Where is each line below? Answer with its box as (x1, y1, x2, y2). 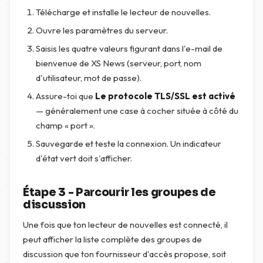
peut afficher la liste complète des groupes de (23, 234, 202, 245)
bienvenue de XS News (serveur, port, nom (36, 58, 201, 69)
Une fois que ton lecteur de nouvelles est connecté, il (23, 219, 228, 230)
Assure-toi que (36, 90, 95, 102)
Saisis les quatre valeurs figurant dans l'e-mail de (36, 43, 222, 54)
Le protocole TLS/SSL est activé (95, 90, 235, 102)
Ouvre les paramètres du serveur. (36, 25, 168, 36)
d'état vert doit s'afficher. (36, 153, 132, 164)
